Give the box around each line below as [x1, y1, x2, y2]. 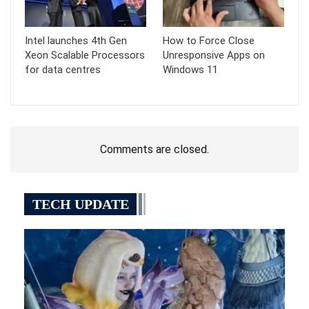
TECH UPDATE [32, 197, 129, 212]
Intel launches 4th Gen [25, 34, 127, 48]
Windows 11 [163, 63, 218, 77]
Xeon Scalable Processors [25, 49, 145, 62]
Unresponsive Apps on [163, 49, 265, 62]
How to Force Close [163, 34, 255, 48]
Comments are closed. [100, 143, 209, 157]
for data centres [25, 63, 101, 77]
